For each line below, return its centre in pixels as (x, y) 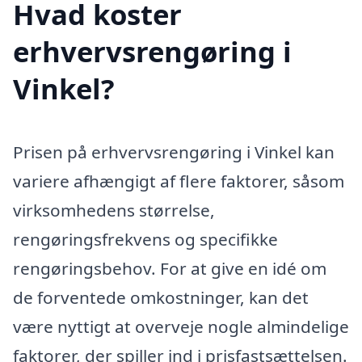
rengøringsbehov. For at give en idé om (170, 269)
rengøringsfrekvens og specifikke (145, 240)
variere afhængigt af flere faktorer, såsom (179, 181)
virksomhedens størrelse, (114, 210)
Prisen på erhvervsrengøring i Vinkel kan (174, 152)
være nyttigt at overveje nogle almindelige (181, 327)
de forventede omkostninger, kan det (161, 298)
